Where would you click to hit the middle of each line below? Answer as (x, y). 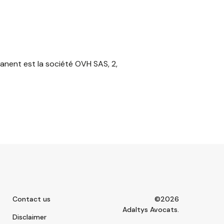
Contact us (31, 199)
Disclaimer (29, 217)
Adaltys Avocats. (151, 209)
